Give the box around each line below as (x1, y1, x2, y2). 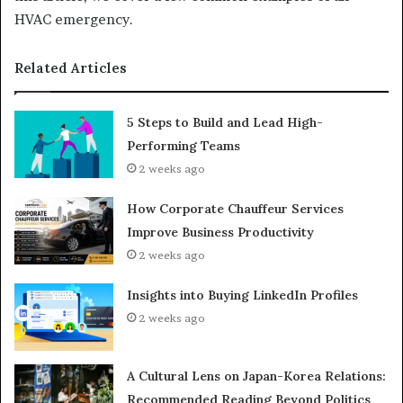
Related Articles (14, 58, 127, 76)
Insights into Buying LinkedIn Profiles (127, 286, 359, 303)
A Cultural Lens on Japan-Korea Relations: (127, 367, 387, 384)
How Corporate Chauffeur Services (127, 200, 345, 217)
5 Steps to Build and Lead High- (127, 113, 324, 130)
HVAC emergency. (14, 10, 137, 28)
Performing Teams (127, 137, 241, 154)
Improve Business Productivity (127, 223, 315, 240)
